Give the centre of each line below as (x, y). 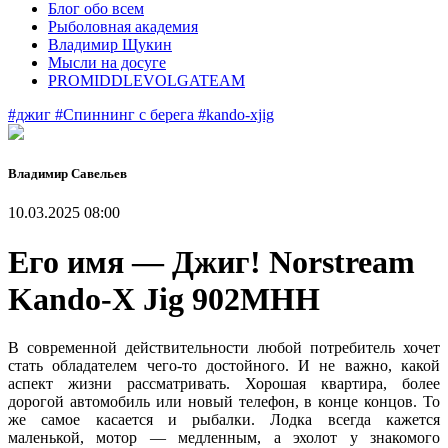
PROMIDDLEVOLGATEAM (146, 80)
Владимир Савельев (67, 174)
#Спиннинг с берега (126, 114)
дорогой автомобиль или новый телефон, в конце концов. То (224, 402)
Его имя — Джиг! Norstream (211, 261)
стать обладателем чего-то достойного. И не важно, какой (224, 366)
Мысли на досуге (107, 62)
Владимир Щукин (110, 44)
